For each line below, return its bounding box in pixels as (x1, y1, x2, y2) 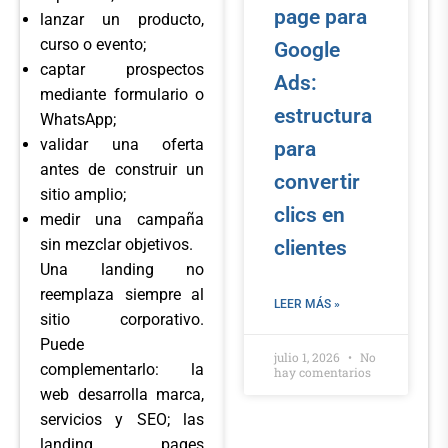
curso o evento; (40, 34, 146, 54)
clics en (274, 202, 345, 227)
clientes (274, 235, 347, 260)
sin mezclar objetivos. (40, 234, 193, 254)
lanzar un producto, (40, 9, 204, 29)
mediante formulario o (40, 84, 204, 104)
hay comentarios (274, 363, 371, 380)
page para (274, 4, 367, 29)
